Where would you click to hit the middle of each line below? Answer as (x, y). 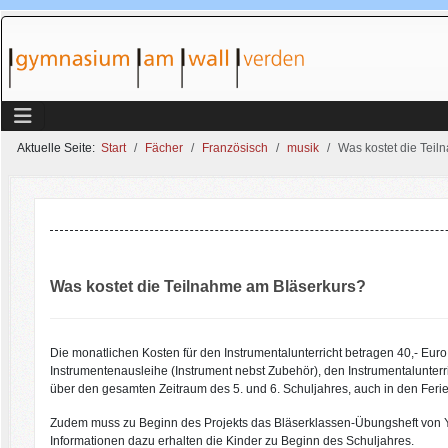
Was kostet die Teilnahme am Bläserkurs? (207, 286)
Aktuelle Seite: (59, 148)
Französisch (235, 148)
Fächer (164, 148)
